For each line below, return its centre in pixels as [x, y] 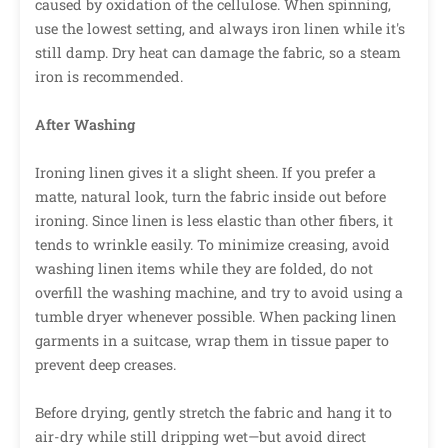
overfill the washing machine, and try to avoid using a [219, 293]
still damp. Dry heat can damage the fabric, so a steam [218, 53]
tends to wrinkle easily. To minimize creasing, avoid [212, 245]
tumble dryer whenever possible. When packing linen [215, 317]
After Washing [85, 125]
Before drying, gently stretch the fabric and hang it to [213, 413]
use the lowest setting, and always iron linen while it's [220, 29]
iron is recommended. [109, 77]
